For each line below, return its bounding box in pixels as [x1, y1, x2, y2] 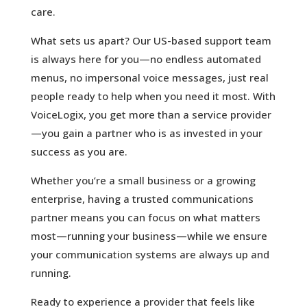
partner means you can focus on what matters [30, 210, 260, 225]
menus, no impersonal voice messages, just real [30, 71, 269, 85]
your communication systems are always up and [30, 247, 269, 262]
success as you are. [30, 145, 127, 159]
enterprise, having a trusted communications [30, 192, 254, 206]
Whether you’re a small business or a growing [30, 173, 256, 188]
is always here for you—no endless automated [30, 52, 261, 66]
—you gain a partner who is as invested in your [30, 126, 262, 140]
